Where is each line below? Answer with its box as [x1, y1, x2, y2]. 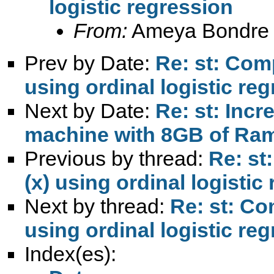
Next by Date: [24, 98, 155, 122]
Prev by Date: [24, 51, 155, 75]
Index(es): [24, 242, 116, 265]
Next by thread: [24, 194, 170, 218]
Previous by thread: [24, 146, 209, 170]
